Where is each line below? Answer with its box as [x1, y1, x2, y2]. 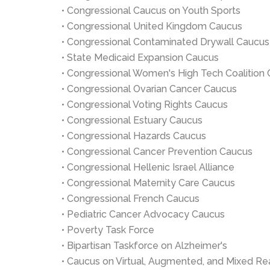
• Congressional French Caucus [61, 193, 199, 204]
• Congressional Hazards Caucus [61, 130, 206, 142]
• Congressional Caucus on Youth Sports [61, 5, 240, 16]
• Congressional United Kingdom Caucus [61, 20, 242, 32]
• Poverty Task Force [61, 224, 154, 236]
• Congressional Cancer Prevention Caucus [61, 146, 253, 157]
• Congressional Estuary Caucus [61, 115, 202, 126]
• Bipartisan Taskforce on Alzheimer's [61, 240, 227, 251]
